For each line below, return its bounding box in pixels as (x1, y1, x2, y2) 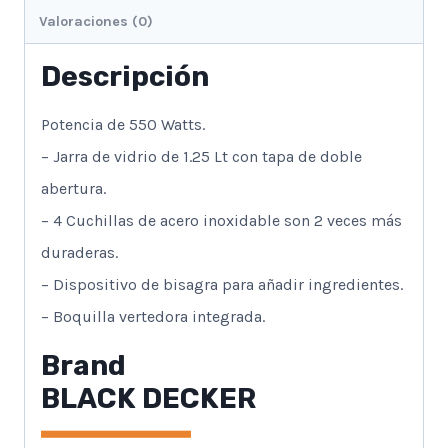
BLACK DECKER (41, 381, 256, 415)
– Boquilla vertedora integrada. (41, 306, 265, 326)
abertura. (41, 178, 106, 198)
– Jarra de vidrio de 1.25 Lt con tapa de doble (41, 146, 362, 166)
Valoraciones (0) (39, 12, 154, 30)
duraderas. (41, 242, 118, 262)
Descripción (41, 59, 209, 93)
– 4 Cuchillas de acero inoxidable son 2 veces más (41, 210, 402, 230)
